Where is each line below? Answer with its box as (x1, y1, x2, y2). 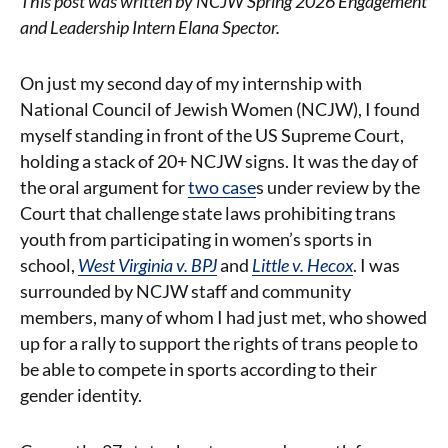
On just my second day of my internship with (20, 72, 362, 94)
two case (188, 176, 256, 198)
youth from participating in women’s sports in (20, 228, 372, 250)
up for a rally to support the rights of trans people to (20, 332, 418, 354)
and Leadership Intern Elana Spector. (20, 16, 283, 38)
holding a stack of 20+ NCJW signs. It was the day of (20, 150, 418, 172)
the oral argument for (20, 176, 188, 198)
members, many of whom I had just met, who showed (20, 306, 427, 328)
